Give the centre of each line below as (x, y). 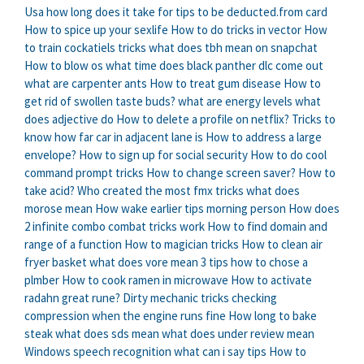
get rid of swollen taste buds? (100, 102)
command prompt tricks (84, 173)
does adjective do (69, 119)
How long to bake (273, 316)
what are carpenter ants (86, 84)
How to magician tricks (182, 245)
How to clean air (282, 245)
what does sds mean (107, 334)
